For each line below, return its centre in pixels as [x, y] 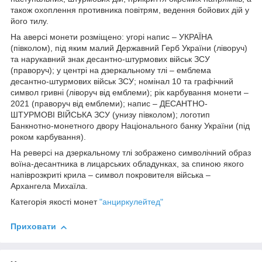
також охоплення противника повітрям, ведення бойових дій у [130, 10]
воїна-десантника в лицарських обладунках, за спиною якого [127, 164]
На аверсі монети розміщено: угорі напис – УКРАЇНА [111, 37]
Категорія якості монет [55, 202]
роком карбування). [48, 137]
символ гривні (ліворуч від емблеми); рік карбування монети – [130, 93]
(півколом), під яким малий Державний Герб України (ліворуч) [129, 48]
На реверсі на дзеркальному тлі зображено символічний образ [131, 153]
